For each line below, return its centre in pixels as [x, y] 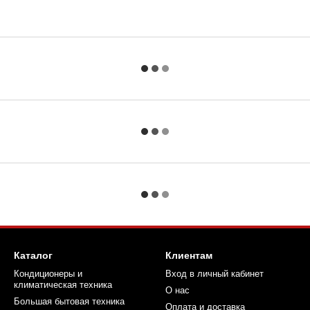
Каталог [33, 256]
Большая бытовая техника [69, 302]
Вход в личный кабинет [215, 274]
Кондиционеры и [48, 274]
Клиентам [189, 256]
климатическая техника [63, 285]
